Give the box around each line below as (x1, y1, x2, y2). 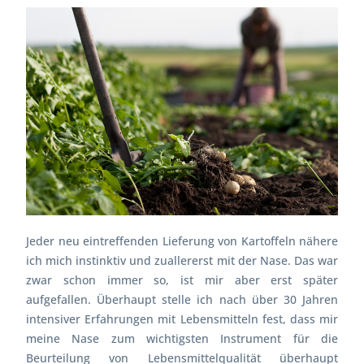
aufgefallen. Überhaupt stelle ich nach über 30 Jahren (26, 291, 338, 307)
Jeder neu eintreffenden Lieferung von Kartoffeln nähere (26, 232, 338, 249)
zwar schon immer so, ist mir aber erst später (26, 271, 338, 288)
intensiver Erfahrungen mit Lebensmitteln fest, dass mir (26, 310, 338, 327)
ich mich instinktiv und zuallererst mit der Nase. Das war (26, 252, 338, 268)
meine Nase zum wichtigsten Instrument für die (26, 330, 338, 346)
